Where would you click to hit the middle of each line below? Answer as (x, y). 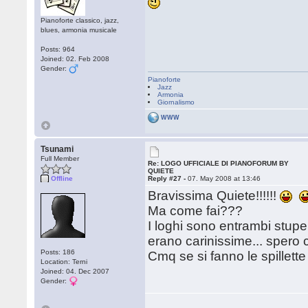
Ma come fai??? (196, 211)
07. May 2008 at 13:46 (224, 178)
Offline (62, 178)
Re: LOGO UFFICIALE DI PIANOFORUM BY (219, 163)
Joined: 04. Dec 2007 (75, 271)
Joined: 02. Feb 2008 (75, 59)
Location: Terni (64, 262)
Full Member (60, 158)
